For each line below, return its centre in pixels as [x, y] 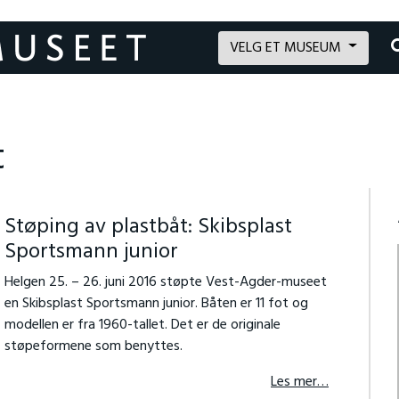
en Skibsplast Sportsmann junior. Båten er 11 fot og [156, 304]
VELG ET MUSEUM [288, 48]
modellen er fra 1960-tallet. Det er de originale [142, 325]
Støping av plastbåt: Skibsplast [148, 227]
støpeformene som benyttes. [93, 346]
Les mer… [299, 382]
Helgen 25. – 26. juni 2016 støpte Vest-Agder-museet [165, 282]
